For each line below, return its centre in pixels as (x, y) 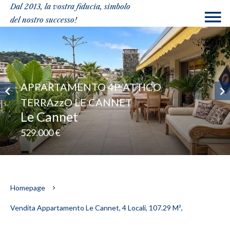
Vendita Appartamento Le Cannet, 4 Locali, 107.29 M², (97, 208)
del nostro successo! (44, 20)
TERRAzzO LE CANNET (76, 102)
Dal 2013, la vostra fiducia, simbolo (70, 7)
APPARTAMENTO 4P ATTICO (91, 87)
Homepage (28, 188)
